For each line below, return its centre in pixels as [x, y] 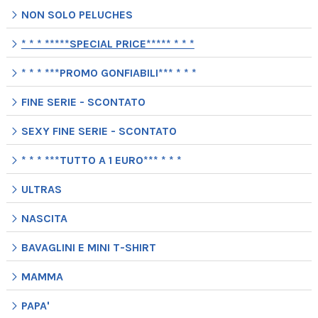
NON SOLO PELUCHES [77, 15]
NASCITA [44, 219]
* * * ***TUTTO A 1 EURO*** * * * [101, 160]
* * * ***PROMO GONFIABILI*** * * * [109, 73]
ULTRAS [41, 190]
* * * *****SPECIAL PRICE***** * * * [108, 44]
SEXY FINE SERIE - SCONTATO [99, 131]
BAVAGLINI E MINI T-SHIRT [88, 248]
